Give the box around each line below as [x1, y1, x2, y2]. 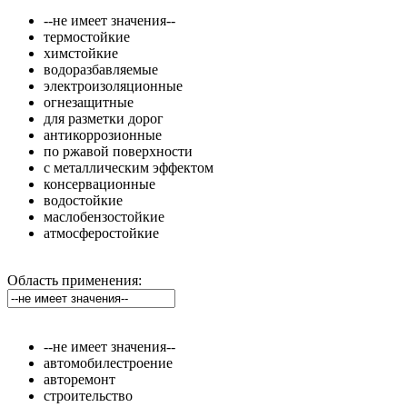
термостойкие [44, 28, 130, 45]
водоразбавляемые [44, 61, 158, 77]
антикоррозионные [44, 126, 162, 143]
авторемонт [44, 371, 115, 387]
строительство [44, 387, 133, 403]
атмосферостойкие [44, 224, 159, 241]
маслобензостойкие [44, 208, 164, 224]
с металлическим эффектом [44, 159, 213, 175]
